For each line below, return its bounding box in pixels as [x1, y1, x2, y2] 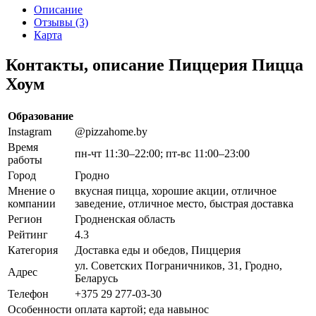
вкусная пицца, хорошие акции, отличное [75, 184, 276, 197]
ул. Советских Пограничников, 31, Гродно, [75, 259, 282, 272]
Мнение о [8, 184, 55, 197]
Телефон [8, 287, 49, 300]
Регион [8, 212, 42, 225]
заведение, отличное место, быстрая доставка [75, 197, 293, 209]
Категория [8, 243, 58, 256]
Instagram [8, 125, 51, 138]
